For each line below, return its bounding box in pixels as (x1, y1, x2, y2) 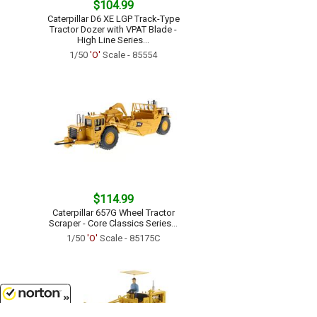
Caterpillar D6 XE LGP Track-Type (47, 13, 180, 24)
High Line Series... (77, 35, 149, 45)
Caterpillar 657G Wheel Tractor (52, 207, 175, 218)
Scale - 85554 (100, 50, 157, 60)
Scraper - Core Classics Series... (49, 218, 178, 229)
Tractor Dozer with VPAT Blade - (50, 24, 177, 35)
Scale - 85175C (98, 233, 160, 243)
